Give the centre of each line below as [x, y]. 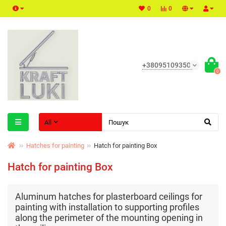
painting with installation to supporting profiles [107, 207]
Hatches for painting [55, 146]
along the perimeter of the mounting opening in [109, 218]
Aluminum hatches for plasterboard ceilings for [109, 196]
